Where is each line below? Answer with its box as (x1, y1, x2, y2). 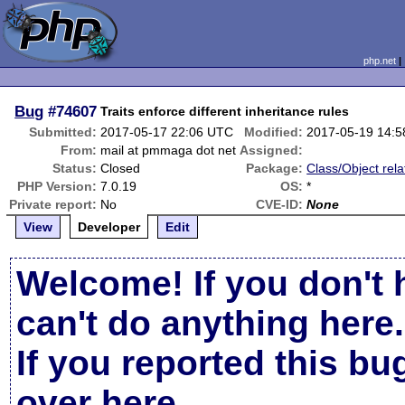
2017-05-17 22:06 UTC (100, 125, 234, 139)
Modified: (244, 125, 304, 139)
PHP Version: (17, 179, 98, 193)
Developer (78, 220, 141, 234)
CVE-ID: (256, 197, 304, 212)
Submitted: (29, 125, 98, 139)
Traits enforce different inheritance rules (100, 104, 350, 118)
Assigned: (240, 143, 304, 157)
